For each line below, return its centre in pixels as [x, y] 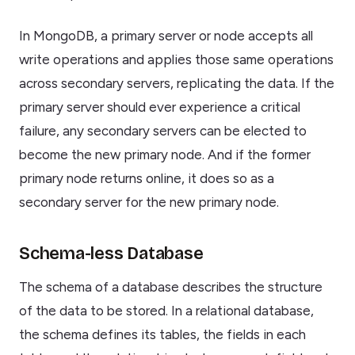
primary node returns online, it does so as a [147, 179]
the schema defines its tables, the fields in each [162, 335]
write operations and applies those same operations [176, 60]
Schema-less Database [111, 254]
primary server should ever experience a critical [160, 107]
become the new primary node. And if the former [165, 155]
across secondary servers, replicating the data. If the [177, 84]
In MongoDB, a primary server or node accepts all [166, 36]
